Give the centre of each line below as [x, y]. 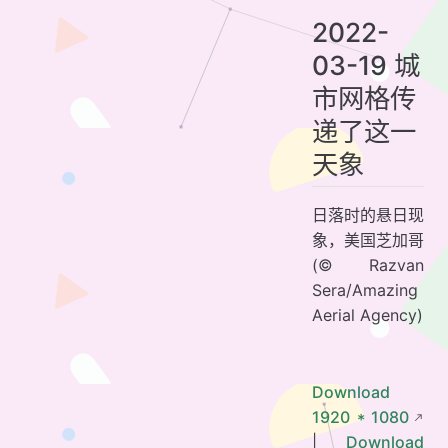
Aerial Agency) [367, 315]
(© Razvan [368, 265]
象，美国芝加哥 [368, 240]
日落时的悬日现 [368, 215]
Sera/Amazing [365, 290]
